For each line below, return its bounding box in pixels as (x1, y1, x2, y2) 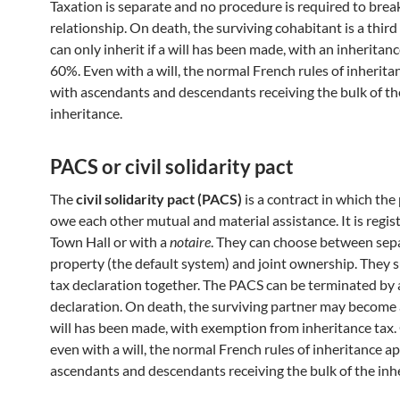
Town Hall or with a (50, 233, 170, 250)
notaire (170, 233, 211, 250)
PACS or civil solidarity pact (50, 154, 294, 179)
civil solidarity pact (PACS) (76, 190, 242, 207)
